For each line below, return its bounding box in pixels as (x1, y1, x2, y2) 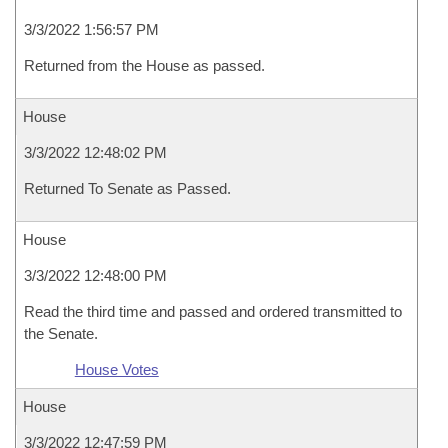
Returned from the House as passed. (24, 57, 265, 74)
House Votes (74, 361, 159, 378)
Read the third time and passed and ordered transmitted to (24, 303, 402, 320)
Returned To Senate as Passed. (24, 180, 231, 197)
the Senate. (24, 325, 98, 342)
